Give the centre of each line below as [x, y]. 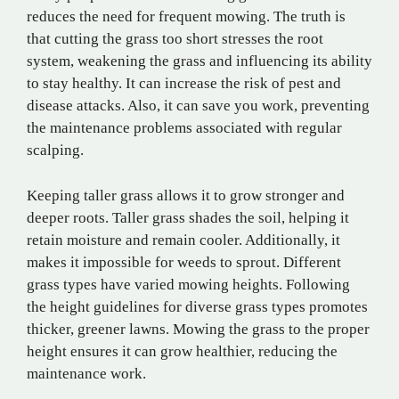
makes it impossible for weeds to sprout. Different [184, 262]
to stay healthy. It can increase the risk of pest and [184, 84]
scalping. [55, 151]
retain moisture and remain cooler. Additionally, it [183, 240]
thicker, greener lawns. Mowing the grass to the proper [198, 329]
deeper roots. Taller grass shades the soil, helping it [188, 217]
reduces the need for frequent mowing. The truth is [186, 17]
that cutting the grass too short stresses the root [175, 39]
